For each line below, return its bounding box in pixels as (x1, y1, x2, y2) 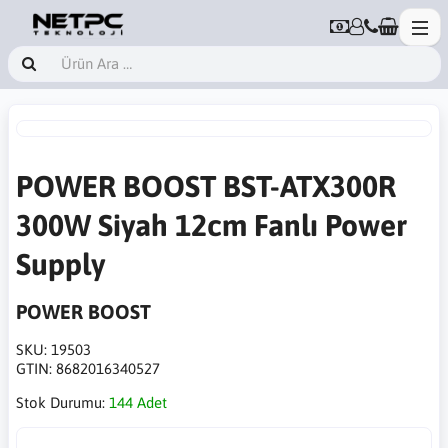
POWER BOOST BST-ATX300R (16, 169, 396, 203)
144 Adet (109, 394, 167, 411)
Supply (16, 247, 105, 281)
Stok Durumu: (16, 394, 109, 411)
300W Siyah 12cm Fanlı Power (16, 208, 407, 242)
